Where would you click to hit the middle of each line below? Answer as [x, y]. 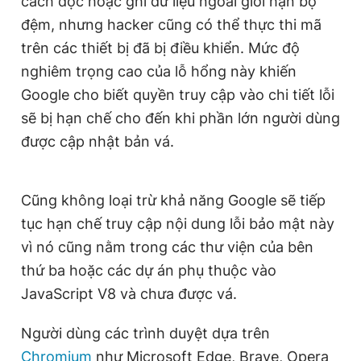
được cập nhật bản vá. [98, 141]
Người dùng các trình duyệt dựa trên [145, 333]
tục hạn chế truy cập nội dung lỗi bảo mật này [178, 224]
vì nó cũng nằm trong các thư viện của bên [167, 247]
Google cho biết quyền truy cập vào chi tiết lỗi [178, 95]
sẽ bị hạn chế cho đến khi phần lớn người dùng [180, 118]
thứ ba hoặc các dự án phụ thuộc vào [149, 270]
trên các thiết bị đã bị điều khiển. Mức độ [160, 48]
